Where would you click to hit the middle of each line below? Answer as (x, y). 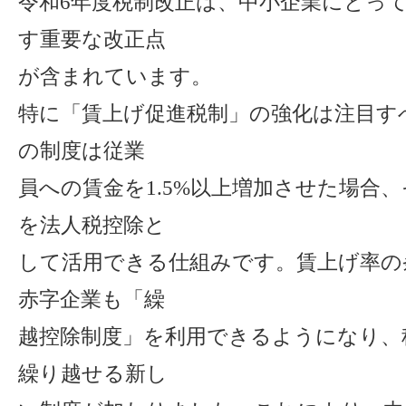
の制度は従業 (82, 150)
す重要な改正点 (92, 39)
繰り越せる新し (93, 373)
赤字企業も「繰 (92, 299)
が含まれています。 (115, 76)
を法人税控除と (92, 225)
